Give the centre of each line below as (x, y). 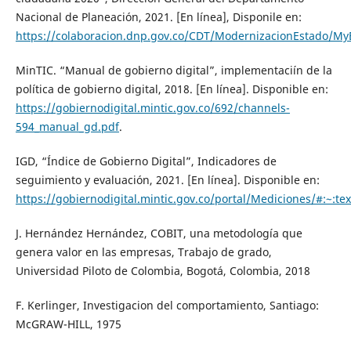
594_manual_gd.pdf (67, 127)
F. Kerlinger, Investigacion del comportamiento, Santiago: (167, 306)
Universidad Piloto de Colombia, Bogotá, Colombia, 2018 (163, 271)
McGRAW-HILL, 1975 (68, 324)
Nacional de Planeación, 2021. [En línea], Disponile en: (158, 17)
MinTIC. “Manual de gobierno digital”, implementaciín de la (174, 71)
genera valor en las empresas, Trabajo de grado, (143, 252)
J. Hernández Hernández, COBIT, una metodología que (159, 233)
